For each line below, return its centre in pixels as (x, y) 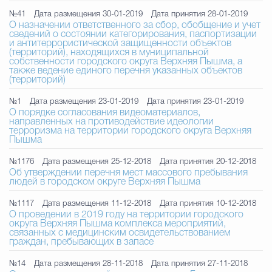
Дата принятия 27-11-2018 (199, 264)
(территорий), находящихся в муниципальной (109, 53)
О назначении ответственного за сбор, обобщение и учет (135, 25)
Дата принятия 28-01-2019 (199, 14)
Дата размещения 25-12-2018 (97, 162)
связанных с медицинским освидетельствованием (120, 233)
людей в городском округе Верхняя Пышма (105, 182)
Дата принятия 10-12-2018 (208, 204)
